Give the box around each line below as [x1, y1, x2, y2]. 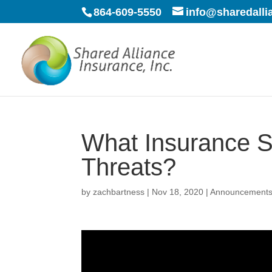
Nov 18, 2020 [152, 187, 204, 197]
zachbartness [93, 187, 145, 197]
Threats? [81, 154, 177, 180]
